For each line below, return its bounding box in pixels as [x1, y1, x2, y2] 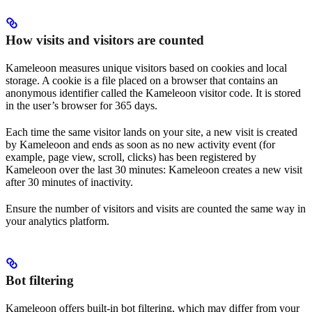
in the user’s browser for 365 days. [6, 100, 157, 112]
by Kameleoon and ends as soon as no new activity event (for [6, 139, 275, 151]
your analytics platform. [6, 215, 109, 228]
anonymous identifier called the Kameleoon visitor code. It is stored [6, 87, 301, 100]
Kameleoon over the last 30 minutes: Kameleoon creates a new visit [6, 164, 302, 176]
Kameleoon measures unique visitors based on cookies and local [6, 62, 287, 75]
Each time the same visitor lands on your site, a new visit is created [6, 126, 297, 139]
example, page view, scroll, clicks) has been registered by [6, 151, 256, 164]
